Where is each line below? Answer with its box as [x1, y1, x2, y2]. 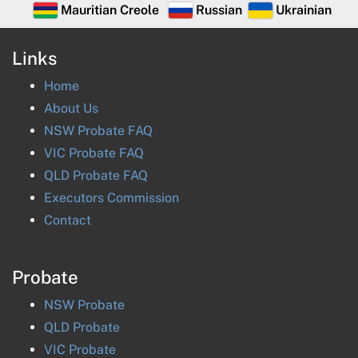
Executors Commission [44, 190, 179, 205]
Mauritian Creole [60, 2, 159, 18]
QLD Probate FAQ [44, 168, 148, 183]
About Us [44, 101, 98, 116]
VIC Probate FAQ [44, 145, 144, 161]
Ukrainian [275, 2, 332, 18]
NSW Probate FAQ [44, 123, 153, 138]
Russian [195, 2, 242, 18]
